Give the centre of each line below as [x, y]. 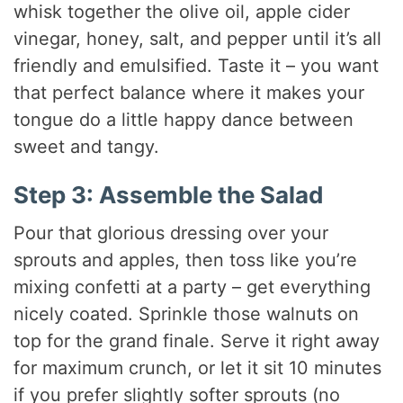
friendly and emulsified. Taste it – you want [197, 66]
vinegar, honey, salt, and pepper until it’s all [198, 39]
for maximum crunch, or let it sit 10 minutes [198, 367]
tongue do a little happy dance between [184, 120]
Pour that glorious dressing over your [171, 233]
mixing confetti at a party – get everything [193, 287]
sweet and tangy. [87, 147]
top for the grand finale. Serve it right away [197, 340]
